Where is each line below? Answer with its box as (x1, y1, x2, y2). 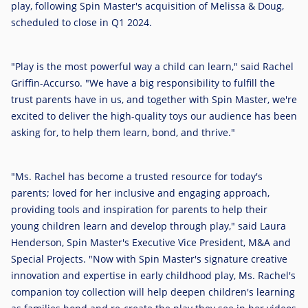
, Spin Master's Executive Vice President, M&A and (62, 236, 291, 249)
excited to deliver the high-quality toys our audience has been (11, 109, 297, 122)
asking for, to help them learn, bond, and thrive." (11, 126, 235, 139)
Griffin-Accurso (11, 76, 80, 89)
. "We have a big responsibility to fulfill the (80, 76, 275, 89)
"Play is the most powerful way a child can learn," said (11, 60, 263, 73)
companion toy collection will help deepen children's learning (11, 285, 295, 298)
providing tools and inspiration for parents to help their (11, 203, 267, 216)
